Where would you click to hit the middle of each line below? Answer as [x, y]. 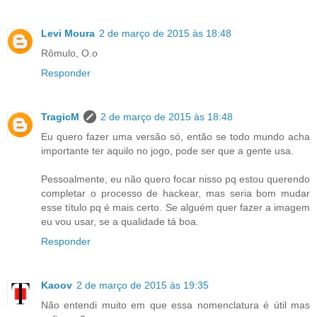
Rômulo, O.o [69, 53]
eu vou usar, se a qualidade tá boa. [120, 221]
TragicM [60, 116]
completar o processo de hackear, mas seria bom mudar [175, 193]
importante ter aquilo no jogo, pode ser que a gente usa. [167, 150]
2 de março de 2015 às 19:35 [143, 285]
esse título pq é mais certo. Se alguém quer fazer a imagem [175, 207]
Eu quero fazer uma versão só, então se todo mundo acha [175, 136]
